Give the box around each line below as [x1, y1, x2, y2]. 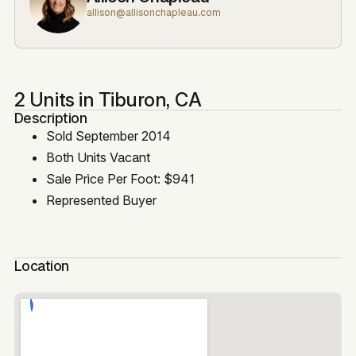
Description [14, 109, 87, 126]
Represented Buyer [45, 192, 157, 208]
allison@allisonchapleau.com [86, 6, 221, 19]
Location [14, 257, 69, 274]
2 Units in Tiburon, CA [14, 87, 202, 111]
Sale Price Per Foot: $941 [45, 170, 195, 187]
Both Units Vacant [45, 149, 150, 165]
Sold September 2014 [45, 127, 171, 144]
